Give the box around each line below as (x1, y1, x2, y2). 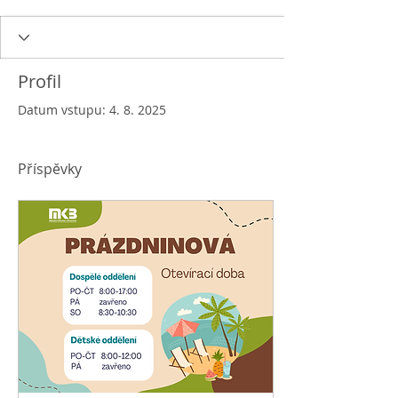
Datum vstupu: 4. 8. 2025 (18, 101, 166, 118)
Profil (18, 69, 61, 93)
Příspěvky (18, 159, 82, 179)
